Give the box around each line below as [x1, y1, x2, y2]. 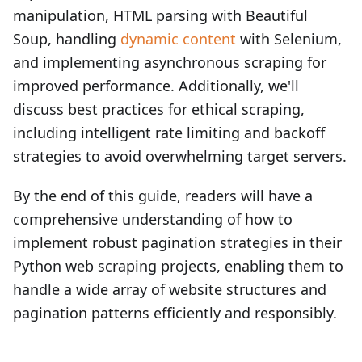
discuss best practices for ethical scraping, [13, 99, 305, 119]
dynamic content [120, 29, 236, 48]
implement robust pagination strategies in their [13, 233, 342, 252]
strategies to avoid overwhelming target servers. [13, 146, 347, 166]
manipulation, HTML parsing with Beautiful [13, 6, 308, 25]
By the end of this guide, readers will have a [13, 186, 313, 205]
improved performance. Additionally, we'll [13, 76, 299, 95]
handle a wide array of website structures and [13, 280, 326, 299]
